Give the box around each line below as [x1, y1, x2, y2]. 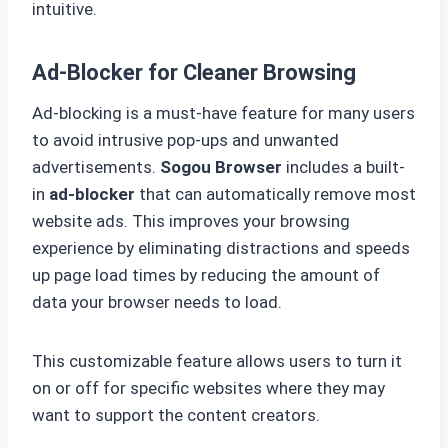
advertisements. [32, 157, 160, 178]
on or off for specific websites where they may [32, 378, 385, 399]
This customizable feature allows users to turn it [32, 351, 402, 372]
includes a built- [282, 157, 405, 178]
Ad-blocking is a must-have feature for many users [32, 103, 415, 124]
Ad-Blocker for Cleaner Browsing [32, 60, 356, 86]
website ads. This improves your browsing [32, 211, 350, 232]
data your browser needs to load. [32, 292, 282, 313]
